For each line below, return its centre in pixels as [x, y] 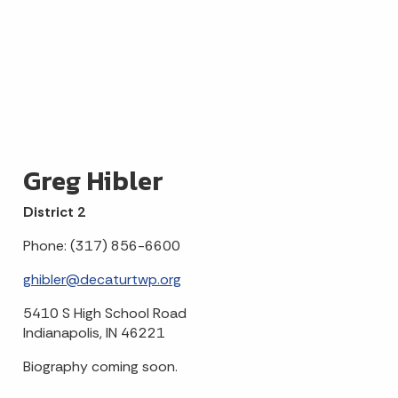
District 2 [54, 212]
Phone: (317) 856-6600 [101, 246]
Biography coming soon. [100, 366]
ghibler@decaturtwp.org [102, 279]
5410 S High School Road [104, 313]
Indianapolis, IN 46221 [94, 333]
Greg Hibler [93, 181]
